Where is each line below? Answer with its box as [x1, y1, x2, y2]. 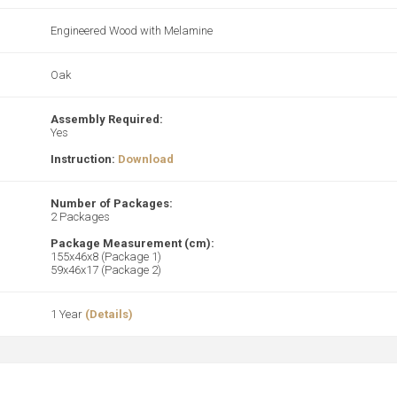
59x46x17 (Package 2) [51, 263, 161, 277]
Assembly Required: [51, 113, 163, 127]
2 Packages [51, 210, 110, 224]
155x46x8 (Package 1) [51, 250, 161, 264]
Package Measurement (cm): [51, 237, 214, 251]
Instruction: [51, 152, 118, 167]
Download [118, 152, 174, 167]
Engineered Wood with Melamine [51, 24, 213, 38]
